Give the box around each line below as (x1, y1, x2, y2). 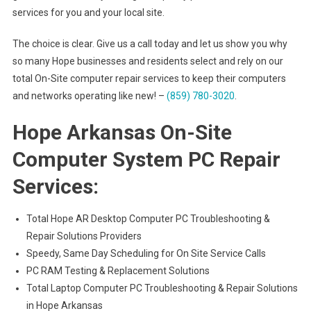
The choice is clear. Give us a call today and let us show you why (12, 38, 287, 49)
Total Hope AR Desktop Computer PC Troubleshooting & (26, 213, 270, 224)
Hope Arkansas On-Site (12, 120, 232, 144)
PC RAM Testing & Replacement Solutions (26, 265, 210, 276)
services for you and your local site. (12, 7, 165, 18)
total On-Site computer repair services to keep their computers (12, 73, 286, 84)
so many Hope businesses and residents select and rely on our (12, 56, 283, 67)
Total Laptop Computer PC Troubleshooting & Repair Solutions (26, 283, 298, 294)
